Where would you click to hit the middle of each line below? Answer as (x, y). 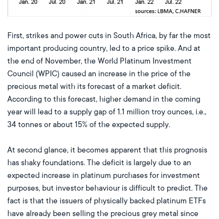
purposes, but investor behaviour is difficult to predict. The (108, 188)
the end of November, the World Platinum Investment (99, 61)
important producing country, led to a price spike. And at (104, 48)
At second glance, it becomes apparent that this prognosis (107, 150)
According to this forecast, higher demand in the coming (104, 99)
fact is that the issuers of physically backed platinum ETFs (107, 201)
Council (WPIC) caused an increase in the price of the (99, 74)
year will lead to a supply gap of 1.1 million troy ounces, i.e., (107, 112)
